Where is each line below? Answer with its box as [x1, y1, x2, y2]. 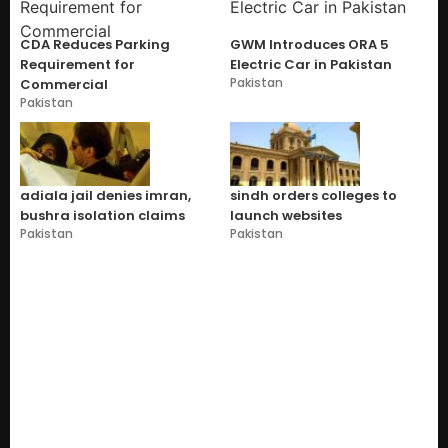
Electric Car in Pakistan [230, 55, 392, 75]
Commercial [20, 75, 108, 95]
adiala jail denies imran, [20, 186, 191, 206]
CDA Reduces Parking [20, 35, 170, 55]
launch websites [230, 206, 342, 226]
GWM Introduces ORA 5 [230, 35, 389, 55]
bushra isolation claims [20, 206, 185, 226]
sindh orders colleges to [230, 186, 397, 206]
